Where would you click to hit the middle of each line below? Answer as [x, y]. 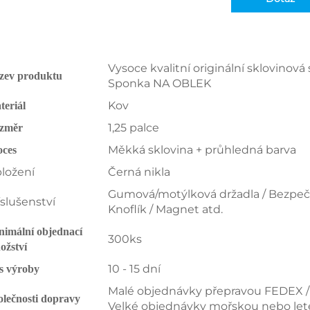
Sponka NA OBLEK [159, 83]
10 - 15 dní [134, 269]
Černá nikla [139, 172]
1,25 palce [134, 128]
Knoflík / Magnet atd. [165, 209]
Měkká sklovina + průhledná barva [202, 150]
